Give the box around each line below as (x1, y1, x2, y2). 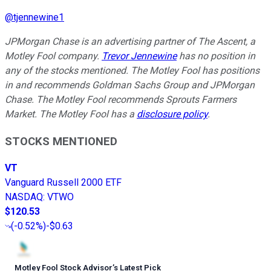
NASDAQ (5, 191, 43, 203)
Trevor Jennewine (102, 50, 177, 62)
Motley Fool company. (5, 50, 102, 62)
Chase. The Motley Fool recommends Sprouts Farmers (5, 93, 237, 105)
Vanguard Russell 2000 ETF (5, 177, 122, 189)
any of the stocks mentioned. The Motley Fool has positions (5, 64, 260, 76)
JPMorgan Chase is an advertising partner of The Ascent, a (5, 35, 255, 47)
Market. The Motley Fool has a (5, 108, 137, 120)
